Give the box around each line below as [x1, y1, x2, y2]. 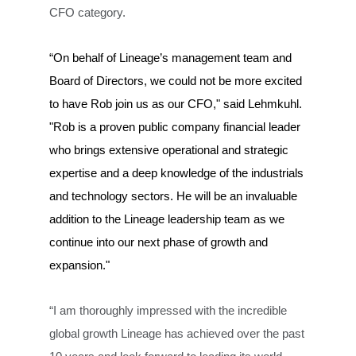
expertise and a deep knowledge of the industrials [49, 167, 304, 180]
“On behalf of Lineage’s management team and [49, 52, 292, 64]
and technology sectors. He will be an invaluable [49, 190, 298, 203]
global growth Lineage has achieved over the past [49, 327, 305, 340]
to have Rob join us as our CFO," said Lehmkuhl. [49, 98, 303, 110]
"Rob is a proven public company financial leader [49, 121, 301, 133]
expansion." [49, 259, 110, 272]
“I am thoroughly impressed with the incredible [49, 304, 288, 317]
